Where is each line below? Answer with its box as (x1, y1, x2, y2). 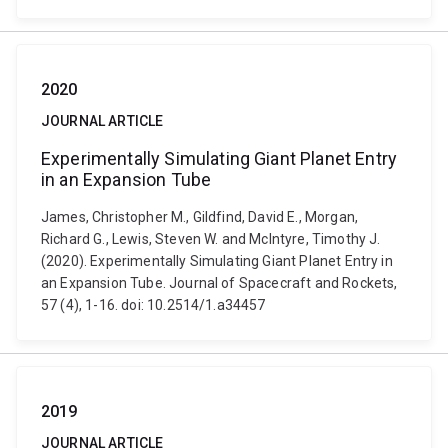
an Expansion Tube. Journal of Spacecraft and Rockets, (41, 275, 398, 291)
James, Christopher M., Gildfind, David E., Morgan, (41, 209, 359, 225)
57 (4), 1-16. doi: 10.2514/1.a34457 (41, 297, 266, 313)
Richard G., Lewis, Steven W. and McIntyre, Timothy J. (41, 231, 381, 247)
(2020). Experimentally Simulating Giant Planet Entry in (41, 253, 393, 269)
